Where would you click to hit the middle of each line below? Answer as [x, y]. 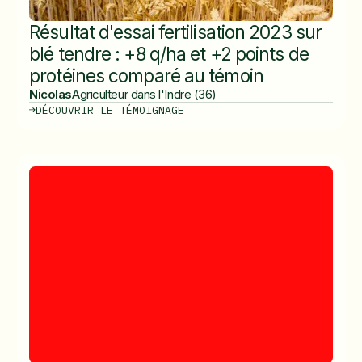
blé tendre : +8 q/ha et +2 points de [169, 53]
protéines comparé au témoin [146, 75]
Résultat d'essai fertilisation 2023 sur [175, 32]
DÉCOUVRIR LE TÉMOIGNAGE [109, 110]
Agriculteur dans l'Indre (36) [144, 94]
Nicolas [51, 94]
